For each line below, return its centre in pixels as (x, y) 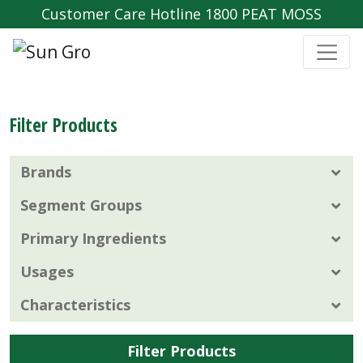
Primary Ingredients (93, 238)
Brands (46, 171)
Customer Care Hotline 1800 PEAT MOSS (181, 14)
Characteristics (75, 304)
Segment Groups (81, 205)
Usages (47, 271)
